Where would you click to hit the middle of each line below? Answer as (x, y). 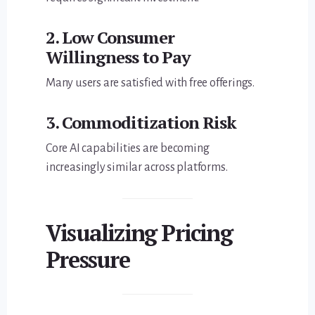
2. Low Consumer (110, 37)
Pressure (88, 260)
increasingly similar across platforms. (137, 167)
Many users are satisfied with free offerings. (150, 83)
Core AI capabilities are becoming (128, 148)
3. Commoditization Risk (141, 122)
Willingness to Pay (118, 57)
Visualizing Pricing (139, 233)
